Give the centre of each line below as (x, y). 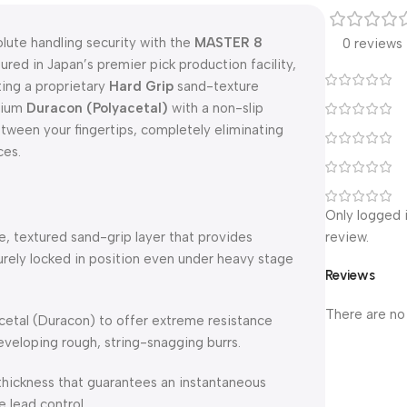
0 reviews (373, 43)
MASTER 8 (228, 42)
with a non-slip (216, 108)
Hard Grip (141, 86)
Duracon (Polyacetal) (97, 108)
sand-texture (216, 86)
